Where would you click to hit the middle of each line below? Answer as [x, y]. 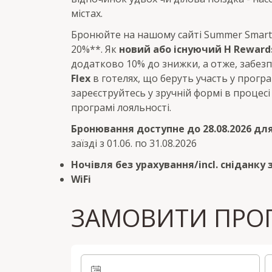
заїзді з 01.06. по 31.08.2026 [134, 144]
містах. [87, 13]
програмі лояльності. [121, 108]
